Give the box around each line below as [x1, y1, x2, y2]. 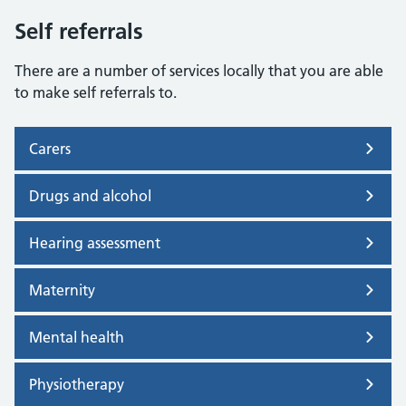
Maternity [29, 280, 95, 299]
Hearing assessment [29, 233, 160, 252]
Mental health [29, 327, 124, 346]
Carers [29, 139, 71, 158]
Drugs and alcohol [29, 186, 151, 205]
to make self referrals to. [14, 82, 177, 101]
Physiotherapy [29, 374, 124, 393]
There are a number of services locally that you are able [14, 61, 383, 80]
